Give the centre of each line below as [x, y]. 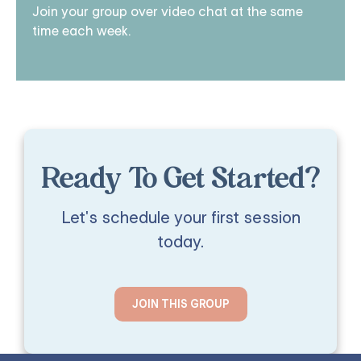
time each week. [81, 31]
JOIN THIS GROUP [180, 304]
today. [180, 242]
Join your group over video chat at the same [168, 12]
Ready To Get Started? [180, 180]
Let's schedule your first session [180, 218]
